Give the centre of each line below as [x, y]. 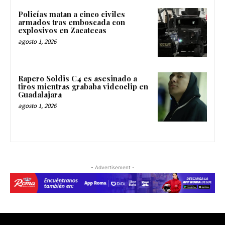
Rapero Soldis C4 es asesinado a [78, 78]
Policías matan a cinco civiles [72, 14]
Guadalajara [40, 94]
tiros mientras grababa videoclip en [83, 86]
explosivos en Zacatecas [62, 30]
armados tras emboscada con [72, 22]
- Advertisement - [113, 167]
